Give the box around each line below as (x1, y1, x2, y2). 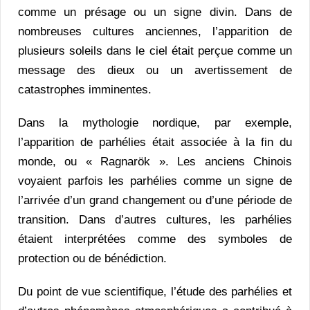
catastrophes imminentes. (18, 83, 152, 97)
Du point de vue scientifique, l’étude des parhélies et (18, 285, 292, 299)
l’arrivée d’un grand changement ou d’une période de (18, 194, 292, 208)
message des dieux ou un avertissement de (18, 64, 292, 77)
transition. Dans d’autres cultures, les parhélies (18, 213, 292, 227)
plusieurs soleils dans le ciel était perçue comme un (18, 44, 292, 58)
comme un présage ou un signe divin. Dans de (18, 6, 292, 19)
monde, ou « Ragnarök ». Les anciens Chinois (18, 155, 292, 169)
